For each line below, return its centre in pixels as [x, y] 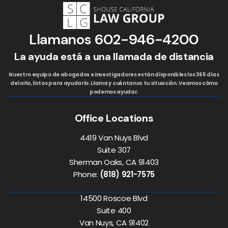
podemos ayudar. [114, 92]
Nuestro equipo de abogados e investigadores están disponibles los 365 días [114, 74]
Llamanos [62, 39]
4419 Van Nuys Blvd [114, 137]
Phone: [86, 174]
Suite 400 [114, 210]
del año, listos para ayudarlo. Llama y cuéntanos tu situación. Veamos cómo [114, 83]
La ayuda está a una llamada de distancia [114, 56]
